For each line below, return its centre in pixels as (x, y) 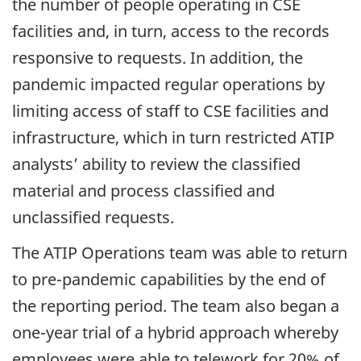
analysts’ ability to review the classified (156, 164)
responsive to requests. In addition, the (158, 57)
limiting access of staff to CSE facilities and (170, 110)
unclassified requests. (93, 217)
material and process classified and (143, 190)
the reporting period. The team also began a (176, 306)
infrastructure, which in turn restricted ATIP (173, 137)
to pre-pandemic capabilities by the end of (169, 280)
